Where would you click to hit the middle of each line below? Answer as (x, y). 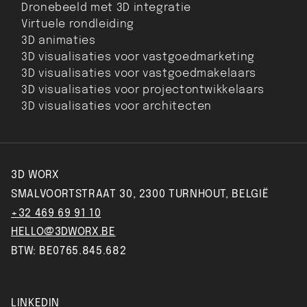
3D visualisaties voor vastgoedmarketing (138, 57)
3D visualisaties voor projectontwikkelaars (143, 90)
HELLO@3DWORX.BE (63, 232)
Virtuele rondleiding (78, 24)
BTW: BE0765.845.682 (69, 251)
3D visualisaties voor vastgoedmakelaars (139, 73)
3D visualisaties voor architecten (117, 106)
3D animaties (59, 40)
